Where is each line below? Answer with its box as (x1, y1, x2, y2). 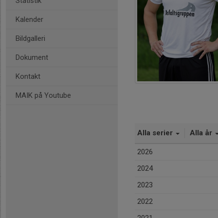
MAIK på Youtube (16, 91, 71, 100)
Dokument (16, 53, 48, 62)
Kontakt (16, 72, 40, 81)
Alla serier (137, 128, 175, 138)
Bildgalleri (16, 34, 45, 43)
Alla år (190, 128, 214, 138)
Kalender (16, 15, 43, 24)
